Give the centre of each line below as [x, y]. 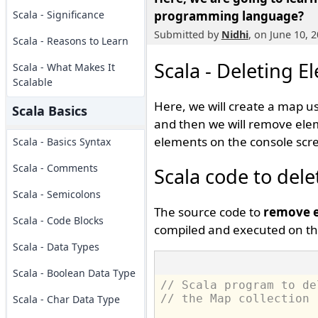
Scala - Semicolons [56, 194]
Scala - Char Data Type [66, 299]
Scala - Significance [58, 15]
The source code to [208, 212]
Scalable [32, 82]
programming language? [229, 16]
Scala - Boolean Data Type [74, 273]
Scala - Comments [55, 168]
